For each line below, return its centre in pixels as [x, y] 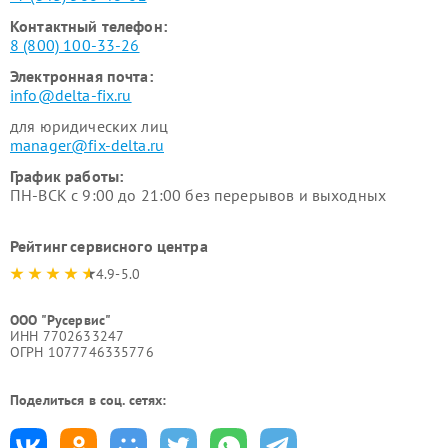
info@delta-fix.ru [71, 95]
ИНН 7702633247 [67, 336]
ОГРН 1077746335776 [82, 352]
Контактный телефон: [88, 26]
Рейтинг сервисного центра [109, 246]
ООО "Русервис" [61, 320]
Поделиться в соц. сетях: [88, 400]
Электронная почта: [81, 76]
